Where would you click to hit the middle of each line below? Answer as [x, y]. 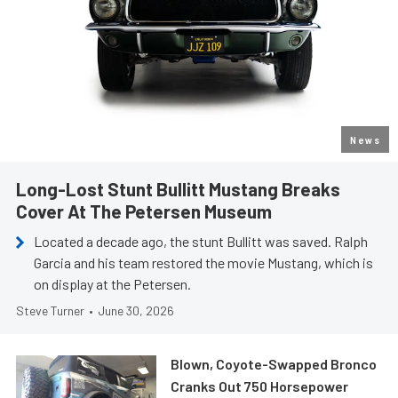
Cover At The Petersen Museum [144, 211]
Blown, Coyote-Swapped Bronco [274, 364]
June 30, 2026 [136, 311]
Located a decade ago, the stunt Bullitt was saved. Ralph [201, 242]
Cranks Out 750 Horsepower [260, 386]
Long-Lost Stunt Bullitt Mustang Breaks [178, 189]
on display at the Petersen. [112, 284]
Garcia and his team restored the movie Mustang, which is [203, 263]
